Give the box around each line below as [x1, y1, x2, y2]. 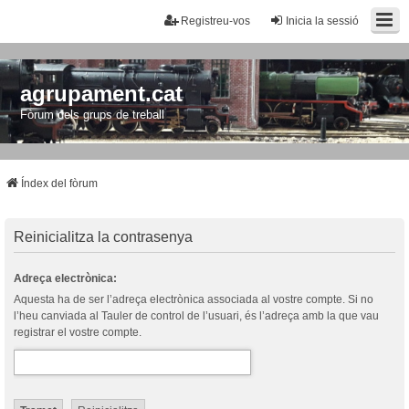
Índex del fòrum [21, 176, 98, 190]
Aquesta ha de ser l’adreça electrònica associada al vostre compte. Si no [14, 292, 373, 306]
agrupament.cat [20, 80, 184, 106]
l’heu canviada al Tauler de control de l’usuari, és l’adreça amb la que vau [14, 309, 379, 322]
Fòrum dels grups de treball [20, 107, 165, 121]
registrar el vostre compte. [14, 325, 142, 339]
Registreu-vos [181, 15, 250, 27]
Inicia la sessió [286, 15, 359, 27]
